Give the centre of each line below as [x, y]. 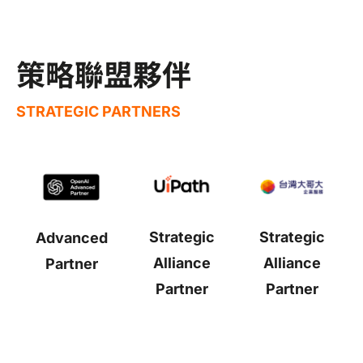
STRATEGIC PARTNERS [98, 111]
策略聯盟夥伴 [104, 73]
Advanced [71, 237]
